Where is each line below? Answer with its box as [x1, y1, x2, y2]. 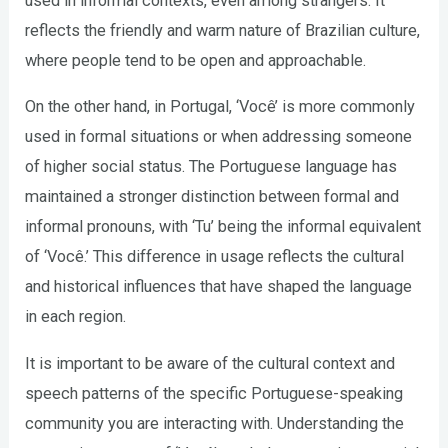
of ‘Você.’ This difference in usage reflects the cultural [25, 247, 405, 267]
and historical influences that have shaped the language [25, 277, 413, 297]
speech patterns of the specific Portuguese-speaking [25, 383, 404, 403]
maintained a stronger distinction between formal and [25, 187, 400, 207]
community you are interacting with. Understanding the [25, 413, 405, 433]
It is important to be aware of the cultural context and [25, 353, 396, 373]
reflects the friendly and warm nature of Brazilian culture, [25, 20, 421, 40]
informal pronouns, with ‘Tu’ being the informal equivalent [25, 217, 422, 237]
